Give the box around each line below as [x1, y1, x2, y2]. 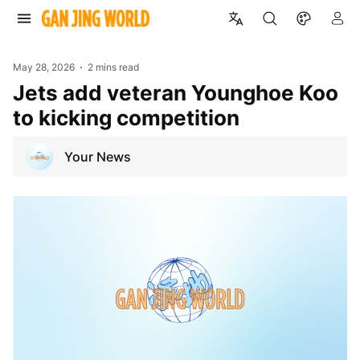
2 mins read [88, 61, 140, 73]
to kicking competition [13, 104, 239, 130]
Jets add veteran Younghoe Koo [13, 80, 25, 105]
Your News [64, 148, 131, 165]
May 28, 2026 [13, 61, 75, 73]
